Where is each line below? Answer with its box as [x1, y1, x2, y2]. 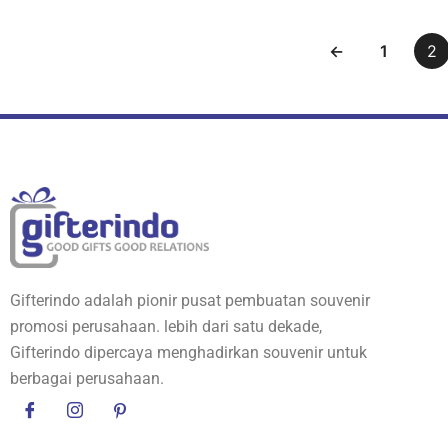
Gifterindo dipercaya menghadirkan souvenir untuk [10, 343, 367, 363]
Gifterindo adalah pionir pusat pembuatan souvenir [10, 291, 370, 311]
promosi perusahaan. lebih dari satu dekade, [10, 317, 322, 337]
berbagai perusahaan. [10, 369, 164, 389]
